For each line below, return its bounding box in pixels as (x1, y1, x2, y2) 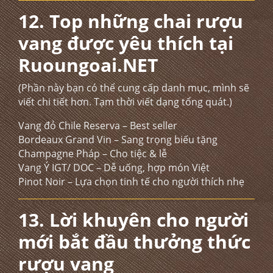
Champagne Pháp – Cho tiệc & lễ (18, 147, 167, 160)
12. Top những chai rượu (18, 9, 243, 34)
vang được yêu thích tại (18, 30, 233, 55)
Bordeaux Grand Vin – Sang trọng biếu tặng (18, 133, 218, 146)
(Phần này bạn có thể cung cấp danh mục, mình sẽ (18, 81, 249, 94)
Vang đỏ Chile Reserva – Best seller (18, 119, 177, 132)
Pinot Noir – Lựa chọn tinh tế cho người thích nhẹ (18, 175, 244, 188)
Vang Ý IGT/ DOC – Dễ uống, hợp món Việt (18, 161, 210, 174)
